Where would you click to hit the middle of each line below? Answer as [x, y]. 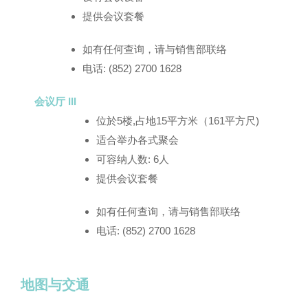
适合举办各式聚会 [137, 140]
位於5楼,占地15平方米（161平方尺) [178, 121]
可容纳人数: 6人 [133, 159]
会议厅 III [55, 101]
